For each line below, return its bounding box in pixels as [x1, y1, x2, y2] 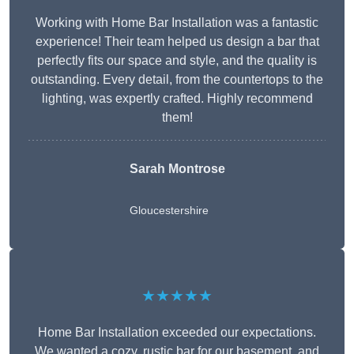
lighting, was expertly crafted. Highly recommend [41, 92, 313, 106]
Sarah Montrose [129, 162, 225, 176]
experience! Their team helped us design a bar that [35, 35, 319, 49]
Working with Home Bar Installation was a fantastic [36, 16, 318, 30]
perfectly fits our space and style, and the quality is [37, 54, 317, 68]
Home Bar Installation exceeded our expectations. [38, 326, 316, 340]
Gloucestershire [129, 204, 209, 217]
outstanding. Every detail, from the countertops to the [31, 73, 323, 87]
